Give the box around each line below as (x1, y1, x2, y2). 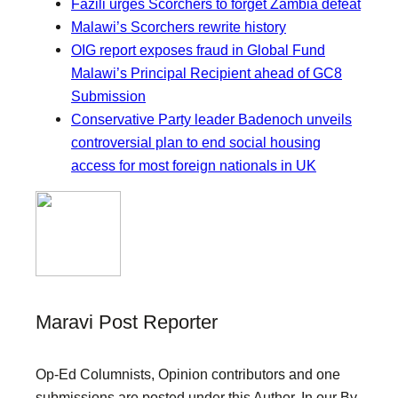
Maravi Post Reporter (36, 311, 218, 334)
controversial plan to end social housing (71, 133, 321, 150)
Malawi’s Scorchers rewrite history (71, 18, 286, 35)
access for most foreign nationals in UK (71, 156, 316, 173)
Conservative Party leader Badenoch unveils (71, 110, 352, 127)
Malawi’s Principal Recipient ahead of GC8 (71, 64, 342, 81)
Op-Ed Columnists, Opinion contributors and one (36, 365, 340, 382)
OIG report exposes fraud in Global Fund (71, 41, 325, 58)
